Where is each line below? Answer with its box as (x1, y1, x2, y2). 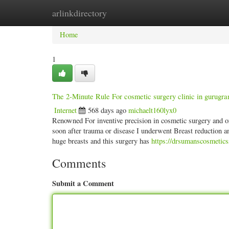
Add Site (170, 8, 196, 17)
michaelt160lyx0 (128, 105, 176, 115)
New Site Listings (101, 8, 154, 17)
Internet (54, 105, 77, 115)
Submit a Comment (52, 178, 114, 189)
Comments (52, 155, 106, 171)
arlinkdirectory (52, 7, 107, 19)
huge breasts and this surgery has (52, 136, 151, 146)
